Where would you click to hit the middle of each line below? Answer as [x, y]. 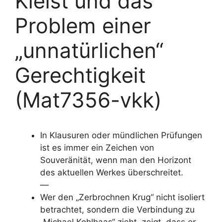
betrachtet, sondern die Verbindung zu [117, 210]
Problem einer [83, 26]
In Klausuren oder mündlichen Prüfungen [121, 135]
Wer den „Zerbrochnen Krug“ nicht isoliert [122, 197]
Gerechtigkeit [80, 75]
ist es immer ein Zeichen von [97, 148]
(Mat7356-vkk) [88, 100]
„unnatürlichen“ [89, 50]
